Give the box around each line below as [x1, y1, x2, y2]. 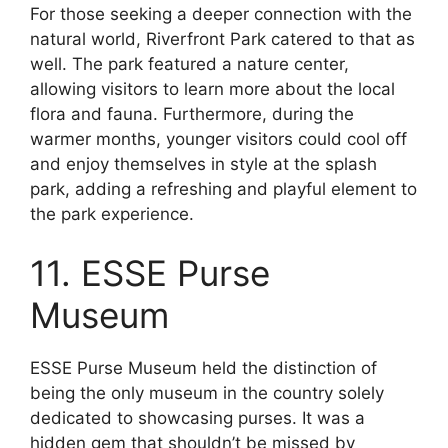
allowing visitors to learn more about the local [30, 78, 395, 99]
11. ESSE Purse [30, 252, 270, 295]
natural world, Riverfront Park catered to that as [30, 28, 415, 49]
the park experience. [30, 203, 194, 224]
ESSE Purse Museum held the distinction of [30, 358, 377, 379]
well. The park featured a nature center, [30, 53, 349, 74]
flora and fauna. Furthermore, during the [30, 103, 354, 124]
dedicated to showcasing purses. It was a [30, 408, 365, 429]
